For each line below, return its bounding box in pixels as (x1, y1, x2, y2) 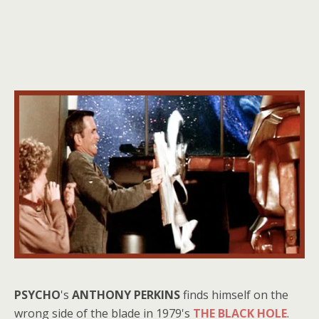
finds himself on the (180, 287, 288, 303)
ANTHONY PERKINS (72, 287, 180, 303)
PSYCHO (14, 287, 61, 303)
